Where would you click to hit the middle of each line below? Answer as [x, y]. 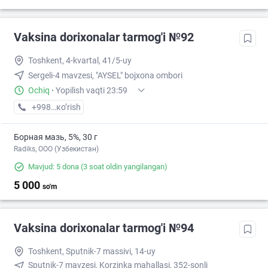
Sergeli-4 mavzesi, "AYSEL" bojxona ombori [105, 76]
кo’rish [68, 107]
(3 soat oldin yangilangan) [123, 167]
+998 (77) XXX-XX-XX [72, 107]
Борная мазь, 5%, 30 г [56, 137]
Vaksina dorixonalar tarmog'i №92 [104, 37]
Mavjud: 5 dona [54, 167]
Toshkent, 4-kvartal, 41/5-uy [80, 61]
